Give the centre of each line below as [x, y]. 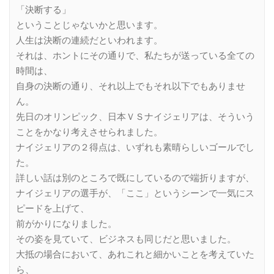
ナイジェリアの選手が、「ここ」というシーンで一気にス [135, 193]
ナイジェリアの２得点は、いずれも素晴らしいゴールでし [135, 147]
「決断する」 [43, 9]
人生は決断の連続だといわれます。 [89, 40]
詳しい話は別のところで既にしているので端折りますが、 [135, 178]
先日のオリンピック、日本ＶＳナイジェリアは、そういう [135, 117]
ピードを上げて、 [53, 208]
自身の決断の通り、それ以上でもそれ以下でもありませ [131, 86]
